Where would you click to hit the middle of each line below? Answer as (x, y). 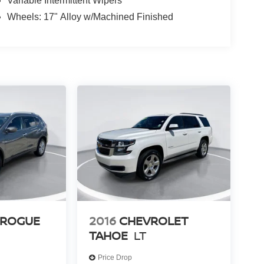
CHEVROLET (154, 220)
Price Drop (115, 258)
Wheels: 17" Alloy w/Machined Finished (90, 17)
